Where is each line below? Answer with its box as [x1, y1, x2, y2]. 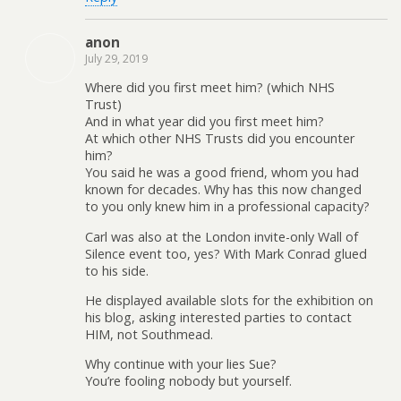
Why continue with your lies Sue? [85, 355, 277, 373]
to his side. [85, 261, 149, 279]
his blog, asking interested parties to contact [85, 308, 352, 326]
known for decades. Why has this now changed [85, 181, 362, 199]
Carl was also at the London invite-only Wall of [85, 227, 358, 245]
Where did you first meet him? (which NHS [85, 79, 335, 97]
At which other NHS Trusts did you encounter [85, 130, 354, 148]
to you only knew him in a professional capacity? [85, 198, 370, 216]
